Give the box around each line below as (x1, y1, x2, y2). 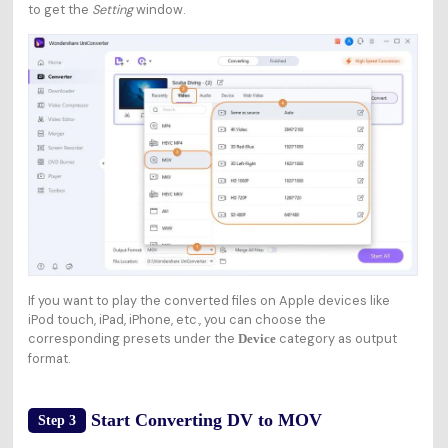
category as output (275, 330, 397, 348)
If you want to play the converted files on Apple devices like (27, 292, 390, 310)
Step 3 (37, 413, 76, 429)
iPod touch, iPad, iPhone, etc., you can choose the (27, 311, 326, 329)
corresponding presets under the (27, 330, 238, 348)
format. (27, 350, 70, 368)
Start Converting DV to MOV (90, 410, 322, 431)
